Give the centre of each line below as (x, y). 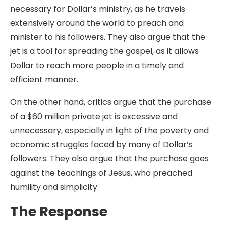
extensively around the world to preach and (97, 23)
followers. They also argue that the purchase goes (109, 159)
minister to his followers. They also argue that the (108, 37)
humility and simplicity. (54, 187)
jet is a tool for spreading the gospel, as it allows (104, 51)
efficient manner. (44, 79)
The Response (59, 212)
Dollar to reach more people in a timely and (97, 65)
